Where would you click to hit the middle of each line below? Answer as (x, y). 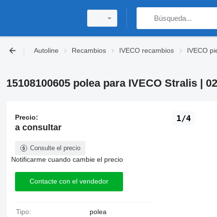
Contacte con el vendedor (69, 181)
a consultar (38, 127)
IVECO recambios (147, 50)
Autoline (46, 50)
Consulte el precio (55, 148)
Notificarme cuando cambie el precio (67, 159)
